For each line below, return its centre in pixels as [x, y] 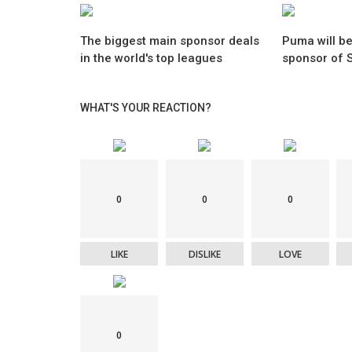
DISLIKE [204, 254]
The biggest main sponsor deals [170, 41]
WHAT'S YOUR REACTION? [146, 108]
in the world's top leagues [151, 58]
